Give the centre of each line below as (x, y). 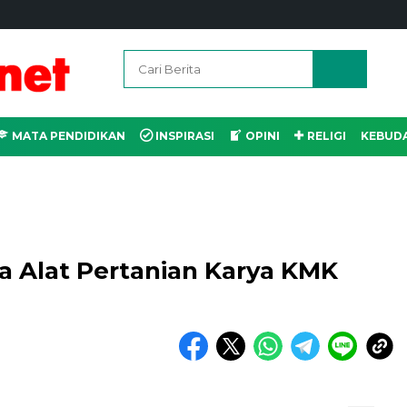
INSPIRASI (185, 136)
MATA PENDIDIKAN (68, 136)
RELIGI (326, 136)
